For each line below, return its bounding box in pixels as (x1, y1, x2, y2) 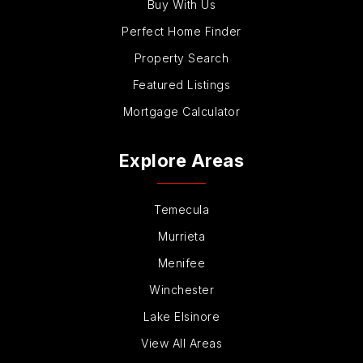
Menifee (157, 256, 206, 271)
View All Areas (141, 336, 222, 351)
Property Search (134, 51, 229, 66)
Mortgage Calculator (122, 105, 241, 119)
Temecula (154, 203, 209, 217)
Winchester (149, 283, 214, 297)
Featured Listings (132, 78, 231, 92)
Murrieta (158, 229, 205, 244)
